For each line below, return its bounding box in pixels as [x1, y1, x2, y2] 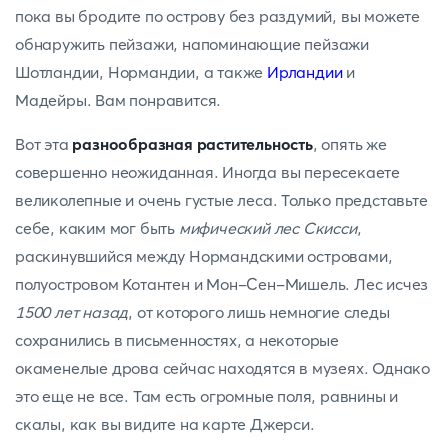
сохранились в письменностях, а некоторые [15, 330, 339, 350]
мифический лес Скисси [178, 218, 357, 238]
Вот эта [15, 134, 73, 154]
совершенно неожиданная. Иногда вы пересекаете [15, 162, 400, 182]
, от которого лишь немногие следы [128, 302, 390, 322]
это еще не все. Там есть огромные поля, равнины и [15, 386, 399, 406]
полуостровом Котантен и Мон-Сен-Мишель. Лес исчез [15, 274, 429, 294]
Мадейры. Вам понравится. [15, 90, 222, 110]
